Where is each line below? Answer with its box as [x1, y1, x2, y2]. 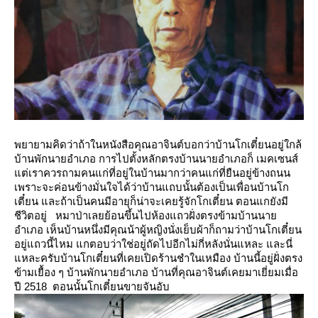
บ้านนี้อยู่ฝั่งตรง [234, 252, 302, 265]
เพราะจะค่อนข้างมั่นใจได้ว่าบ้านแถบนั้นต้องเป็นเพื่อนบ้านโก [14, 181, 289, 194]
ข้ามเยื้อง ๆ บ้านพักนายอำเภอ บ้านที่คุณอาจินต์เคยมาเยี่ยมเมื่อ [14, 266, 298, 279]
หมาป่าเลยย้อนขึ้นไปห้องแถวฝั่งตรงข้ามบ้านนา [55, 209, 277, 222]
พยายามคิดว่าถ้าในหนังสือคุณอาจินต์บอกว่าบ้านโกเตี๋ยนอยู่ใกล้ [14, 138, 302, 151]
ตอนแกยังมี [236, 195, 288, 208]
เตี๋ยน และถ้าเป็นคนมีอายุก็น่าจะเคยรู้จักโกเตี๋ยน [14, 195, 233, 208]
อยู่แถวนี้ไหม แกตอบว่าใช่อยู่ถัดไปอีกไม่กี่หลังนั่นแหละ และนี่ [14, 238, 292, 251]
